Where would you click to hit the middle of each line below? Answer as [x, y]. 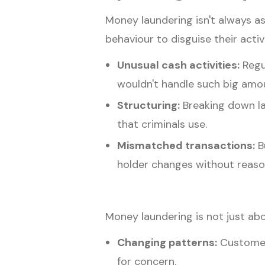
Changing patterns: [167, 242]
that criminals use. [162, 124]
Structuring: [148, 105]
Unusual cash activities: [178, 65]
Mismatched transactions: [186, 145]
